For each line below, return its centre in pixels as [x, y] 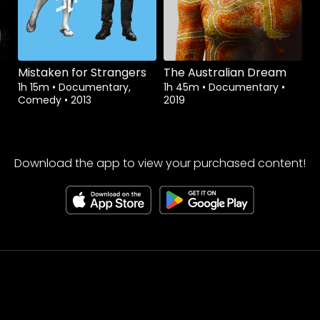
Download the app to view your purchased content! [160, 163]
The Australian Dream [225, 72]
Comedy [41, 100]
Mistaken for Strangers [82, 72]
